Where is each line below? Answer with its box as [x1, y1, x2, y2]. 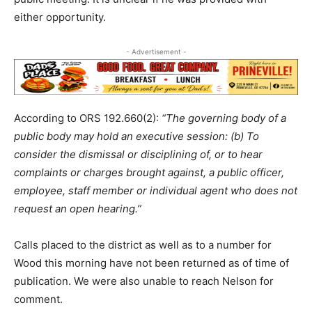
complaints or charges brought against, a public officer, [14, 165, 284, 179]
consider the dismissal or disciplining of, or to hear [14, 147, 263, 161]
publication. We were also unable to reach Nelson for [14, 274, 274, 288]
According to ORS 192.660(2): [14, 111, 162, 125]
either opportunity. [14, 10, 106, 24]
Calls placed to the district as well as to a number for [14, 237, 272, 251]
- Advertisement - [125, 47, 187, 56]
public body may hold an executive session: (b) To [14, 129, 259, 143]
